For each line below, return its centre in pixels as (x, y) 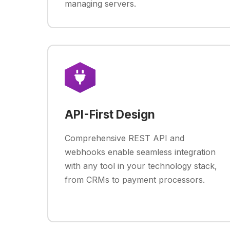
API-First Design (110, 114)
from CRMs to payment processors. (135, 180)
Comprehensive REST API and (124, 138)
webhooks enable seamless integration (140, 152)
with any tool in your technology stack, (141, 166)
